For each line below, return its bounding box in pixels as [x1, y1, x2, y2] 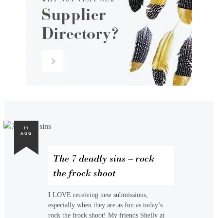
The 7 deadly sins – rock [53, 152, 154, 164]
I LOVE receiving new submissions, [48, 191, 148, 199]
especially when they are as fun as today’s [48, 201, 163, 209]
